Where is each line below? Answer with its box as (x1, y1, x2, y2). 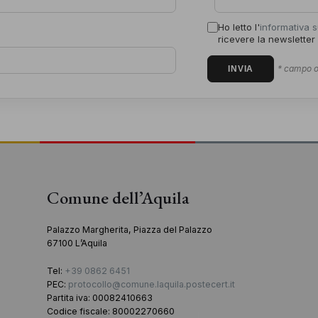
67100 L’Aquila (47, 238, 108, 249)
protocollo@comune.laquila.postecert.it (68, 279, 236, 290)
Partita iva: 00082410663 (47, 292, 153, 304)
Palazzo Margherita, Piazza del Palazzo (47, 224, 213, 236)
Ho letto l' (218, 21, 261, 33)
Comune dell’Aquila (47, 186, 190, 209)
